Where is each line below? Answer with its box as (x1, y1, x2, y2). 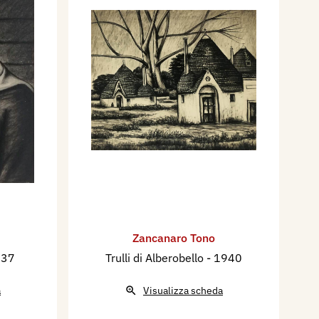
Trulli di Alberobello (105, 251, 206, 266)
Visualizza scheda (143, 284, 223, 298)
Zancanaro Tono (132, 231, 215, 246)
